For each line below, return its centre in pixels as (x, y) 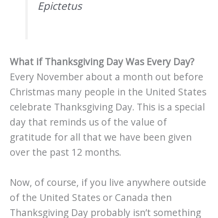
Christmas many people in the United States (108, 92)
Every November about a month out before (107, 77)
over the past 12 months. (65, 153)
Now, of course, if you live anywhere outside (108, 182)
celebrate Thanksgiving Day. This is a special (107, 107)
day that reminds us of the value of (88, 122)
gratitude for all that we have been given (101, 137)
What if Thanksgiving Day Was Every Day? (102, 62)
